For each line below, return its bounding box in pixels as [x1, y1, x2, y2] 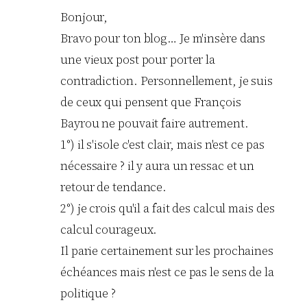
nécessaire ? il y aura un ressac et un [60, 158, 255, 175]
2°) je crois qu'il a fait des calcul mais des [60, 200, 275, 217]
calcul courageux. [60, 221, 158, 238]
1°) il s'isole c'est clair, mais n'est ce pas [60, 136, 265, 153]
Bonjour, [60, 9, 108, 26]
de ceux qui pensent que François [60, 94, 241, 111]
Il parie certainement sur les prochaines [60, 243, 273, 260]
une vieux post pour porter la [60, 51, 216, 69]
